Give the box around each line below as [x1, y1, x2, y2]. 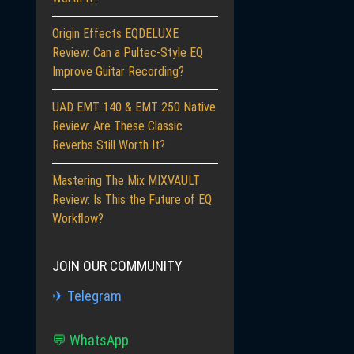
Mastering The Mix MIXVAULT [52, 173, 200, 188]
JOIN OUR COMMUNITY [52, 258, 183, 274]
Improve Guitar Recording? [52, 64, 184, 79]
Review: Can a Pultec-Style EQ [52, 45, 203, 60]
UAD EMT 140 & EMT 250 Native [52, 100, 216, 115]
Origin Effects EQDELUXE [52, 26, 179, 41]
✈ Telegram [52, 288, 122, 304]
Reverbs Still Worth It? [52, 137, 165, 153]
